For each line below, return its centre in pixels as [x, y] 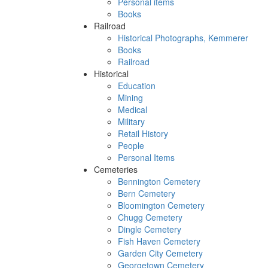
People [131, 145]
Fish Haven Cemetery [159, 241]
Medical [133, 109]
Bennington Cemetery [159, 181]
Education [137, 86]
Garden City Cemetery [160, 253]
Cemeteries [116, 169]
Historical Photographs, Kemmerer [183, 38]
